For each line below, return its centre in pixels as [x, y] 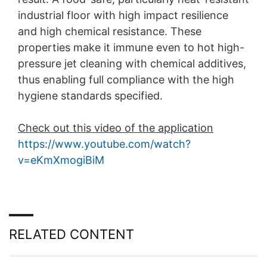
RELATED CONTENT [72, 234]
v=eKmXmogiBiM [61, 160]
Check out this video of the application [116, 128]
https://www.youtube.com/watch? [104, 144]
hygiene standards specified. [90, 95]
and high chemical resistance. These [110, 31]
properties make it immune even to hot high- [131, 47]
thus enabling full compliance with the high [126, 79]
